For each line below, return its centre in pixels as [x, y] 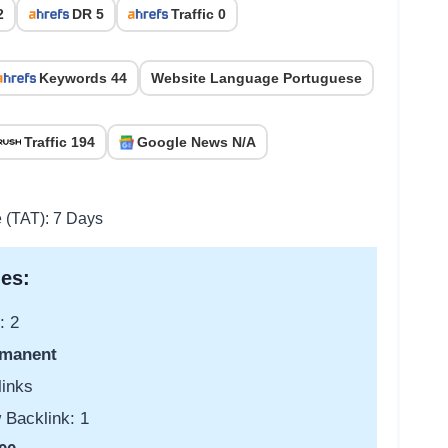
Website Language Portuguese [256, 78]
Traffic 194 [59, 142]
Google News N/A [196, 142]
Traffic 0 [198, 14]
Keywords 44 [83, 78]
